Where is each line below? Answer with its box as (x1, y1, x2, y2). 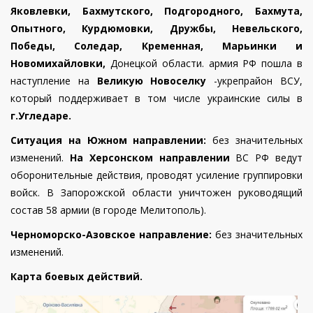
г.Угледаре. (10, 109, 71, 123)
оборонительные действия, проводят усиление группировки (10, 168, 303, 182)
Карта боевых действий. (10, 270, 143, 284)
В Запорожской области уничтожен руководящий (47, 186, 303, 200)
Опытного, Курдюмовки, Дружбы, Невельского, (10, 22, 303, 36)
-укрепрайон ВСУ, (206, 74, 303, 88)
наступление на (10, 74, 97, 88)
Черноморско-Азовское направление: (10, 228, 215, 242)
